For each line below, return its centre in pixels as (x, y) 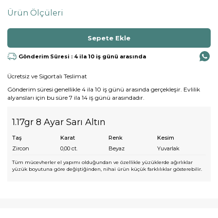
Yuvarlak (168, 149)
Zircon (21, 149)
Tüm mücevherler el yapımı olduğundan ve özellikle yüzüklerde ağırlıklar (102, 163)
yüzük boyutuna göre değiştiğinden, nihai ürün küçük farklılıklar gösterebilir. (107, 169)
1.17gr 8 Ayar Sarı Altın (59, 122)
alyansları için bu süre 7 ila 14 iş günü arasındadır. (76, 98)
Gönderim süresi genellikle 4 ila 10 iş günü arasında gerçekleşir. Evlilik (104, 90)
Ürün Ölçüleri (35, 13)
